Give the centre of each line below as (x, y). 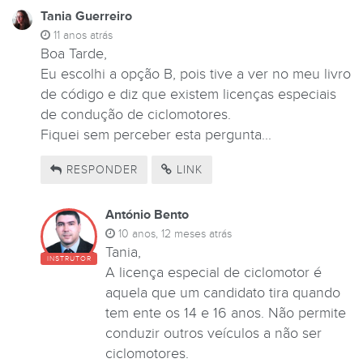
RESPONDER (100, 169)
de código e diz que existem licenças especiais (188, 95)
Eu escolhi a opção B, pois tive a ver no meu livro (196, 75)
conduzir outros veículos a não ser (214, 333)
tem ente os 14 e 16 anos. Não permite (226, 313)
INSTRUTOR (69, 258)
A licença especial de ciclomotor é (214, 272)
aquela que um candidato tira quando (223, 293)
